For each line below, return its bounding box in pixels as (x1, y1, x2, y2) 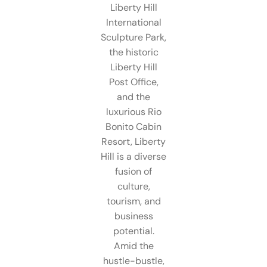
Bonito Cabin (105, 120, 162, 133)
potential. (113, 224, 154, 237)
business (114, 209, 153, 222)
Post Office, (108, 75, 159, 88)
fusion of (115, 164, 152, 178)
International (105, 15, 162, 29)
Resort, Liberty (101, 135, 166, 148)
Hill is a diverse (101, 150, 166, 163)
